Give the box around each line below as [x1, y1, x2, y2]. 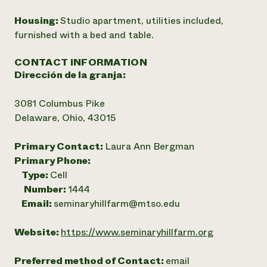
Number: [24, 182, 68, 196]
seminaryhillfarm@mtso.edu [54, 197, 180, 210]
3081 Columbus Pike [14, 97, 105, 110]
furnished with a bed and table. [14, 28, 154, 42]
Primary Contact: [14, 139, 105, 153]
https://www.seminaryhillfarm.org [61, 225, 213, 239]
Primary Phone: [14, 154, 91, 167]
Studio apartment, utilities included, [60, 14, 223, 27]
